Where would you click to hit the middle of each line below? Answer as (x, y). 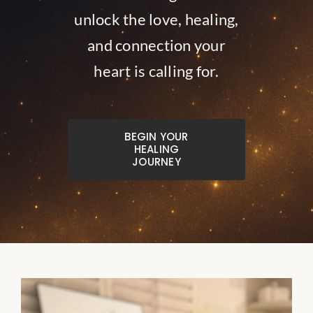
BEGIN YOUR (156, 137)
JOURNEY (156, 162)
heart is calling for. (156, 71)
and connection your (156, 45)
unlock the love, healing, (156, 19)
